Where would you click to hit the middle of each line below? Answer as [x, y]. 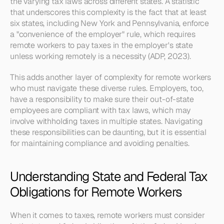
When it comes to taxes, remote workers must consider [107, 215]
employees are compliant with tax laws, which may [100, 110]
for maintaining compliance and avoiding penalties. [100, 143]
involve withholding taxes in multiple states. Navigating [106, 121]
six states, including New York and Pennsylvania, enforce [110, 23]
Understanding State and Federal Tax [109, 176]
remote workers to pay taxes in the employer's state [101, 45]
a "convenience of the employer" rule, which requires [103, 34]
